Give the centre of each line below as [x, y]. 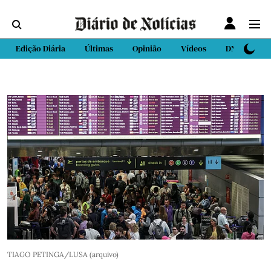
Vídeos [194, 48]
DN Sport [242, 48]
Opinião [147, 48]
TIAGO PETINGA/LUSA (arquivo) [63, 254]
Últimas [99, 48]
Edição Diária [41, 48]
